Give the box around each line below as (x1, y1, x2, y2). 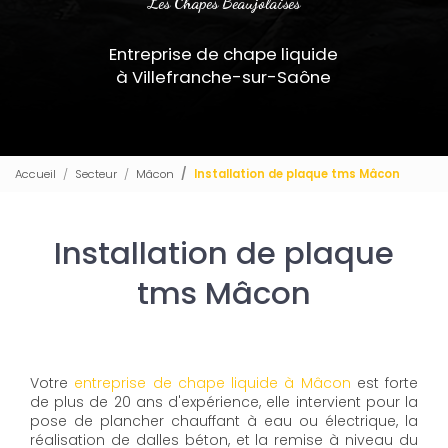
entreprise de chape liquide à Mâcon (74, 373, 351, 393)
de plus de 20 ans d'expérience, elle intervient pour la (30, 392, 418, 412)
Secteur (75, 165, 117, 182)
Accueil (15, 165, 56, 182)
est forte (350, 373, 418, 393)
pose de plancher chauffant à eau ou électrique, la (30, 411, 418, 431)
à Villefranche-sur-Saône (116, 65, 332, 89)
